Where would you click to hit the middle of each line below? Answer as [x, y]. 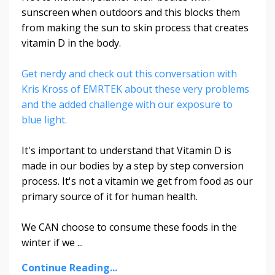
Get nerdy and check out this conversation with [129, 74]
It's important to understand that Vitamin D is [126, 151]
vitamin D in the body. [72, 43]
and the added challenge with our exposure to [127, 105]
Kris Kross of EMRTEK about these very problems [135, 89]
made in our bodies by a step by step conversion [133, 166]
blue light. [45, 120]
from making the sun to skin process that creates [135, 28]
